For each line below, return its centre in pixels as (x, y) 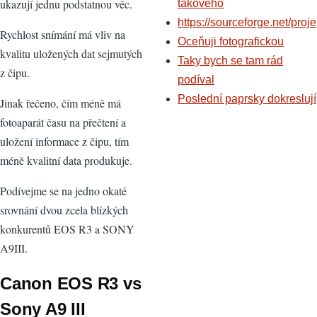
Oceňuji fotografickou (231, 41)
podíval (196, 79)
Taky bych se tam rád (230, 60)
